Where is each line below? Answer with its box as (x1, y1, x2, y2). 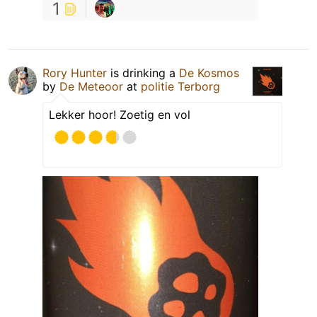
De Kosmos (179, 65, 239, 80)
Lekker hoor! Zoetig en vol (49, 107, 190, 122)
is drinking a (107, 65, 179, 80)
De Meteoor (59, 79, 123, 93)
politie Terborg (141, 79, 220, 93)
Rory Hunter (42, 65, 107, 80)
